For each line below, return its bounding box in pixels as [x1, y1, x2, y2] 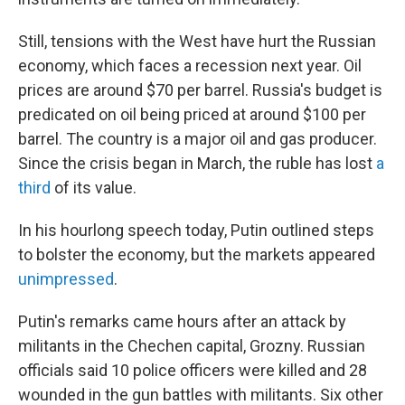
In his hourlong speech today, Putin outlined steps [18, 221, 374, 240]
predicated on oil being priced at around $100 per [18, 105, 366, 124]
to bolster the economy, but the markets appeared [18, 245, 375, 264]
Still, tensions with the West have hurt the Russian [18, 32, 376, 51]
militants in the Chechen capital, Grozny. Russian [18, 336, 365, 355]
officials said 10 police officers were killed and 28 [18, 361, 367, 380]
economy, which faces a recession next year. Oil [18, 56, 362, 75]
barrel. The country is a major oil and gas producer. [18, 129, 377, 148]
